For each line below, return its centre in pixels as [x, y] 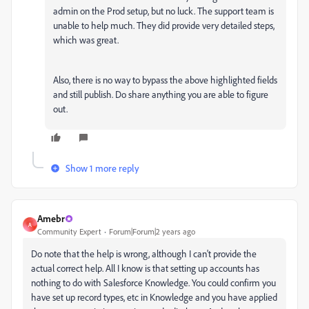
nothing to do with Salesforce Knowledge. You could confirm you [153, 283]
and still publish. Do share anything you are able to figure [161, 94]
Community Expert [69, 232]
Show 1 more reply [102, 168]
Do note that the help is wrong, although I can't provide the [144, 254]
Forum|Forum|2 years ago [152, 232]
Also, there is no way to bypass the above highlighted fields [165, 80]
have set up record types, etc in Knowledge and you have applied [154, 297]
